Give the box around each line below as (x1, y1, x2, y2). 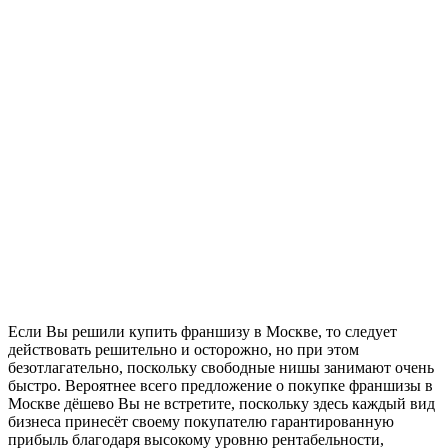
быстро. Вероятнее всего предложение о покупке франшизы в (8, 376, 433, 394)
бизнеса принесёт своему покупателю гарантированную (8, 412, 394, 430)
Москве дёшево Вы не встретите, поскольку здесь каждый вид (8, 394, 435, 412)
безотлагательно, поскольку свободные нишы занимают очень (8, 358, 434, 376)
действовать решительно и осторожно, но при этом (8, 340, 359, 358)
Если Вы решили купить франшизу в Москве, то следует (8, 322, 397, 340)
